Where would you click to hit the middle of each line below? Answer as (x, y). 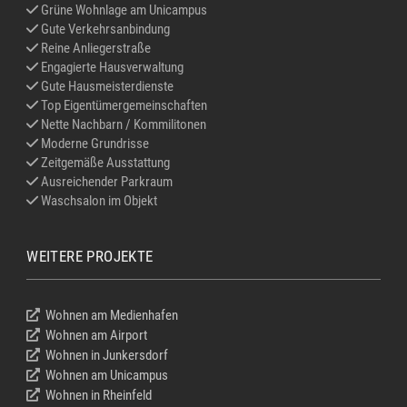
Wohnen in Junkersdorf (107, 356)
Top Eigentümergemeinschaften (123, 105)
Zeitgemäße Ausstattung (104, 162)
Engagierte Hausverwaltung (111, 67)
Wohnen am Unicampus (107, 376)
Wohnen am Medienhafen (112, 316)
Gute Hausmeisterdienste (106, 86)
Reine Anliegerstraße (95, 48)
